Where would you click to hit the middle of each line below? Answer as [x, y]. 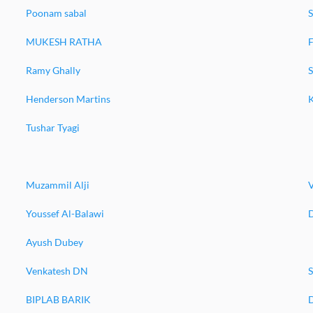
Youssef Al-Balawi [65, 213]
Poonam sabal [56, 13]
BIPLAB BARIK [58, 299]
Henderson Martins [68, 99]
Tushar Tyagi [52, 128]
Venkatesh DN [57, 271]
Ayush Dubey [54, 242]
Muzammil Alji [57, 185]
